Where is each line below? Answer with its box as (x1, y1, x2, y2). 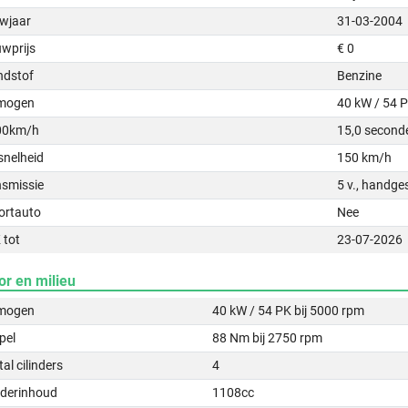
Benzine (337, 68, 382, 83)
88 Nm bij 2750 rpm (212, 331, 323, 345)
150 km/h (337, 150, 393, 165)
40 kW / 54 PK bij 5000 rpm (212, 303, 365, 318)
